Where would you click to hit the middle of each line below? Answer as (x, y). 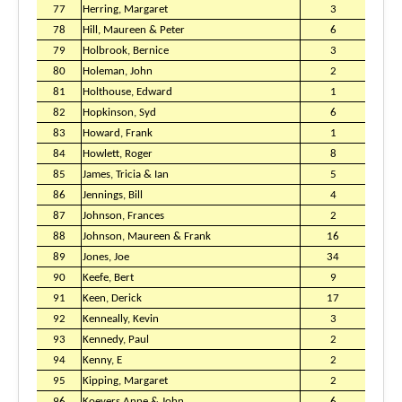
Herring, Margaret (125, 9)
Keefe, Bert (108, 278)
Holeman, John (118, 71)
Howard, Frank (118, 133)
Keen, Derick (112, 298)
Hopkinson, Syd (119, 113)
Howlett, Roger (118, 154)
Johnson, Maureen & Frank (147, 236)
